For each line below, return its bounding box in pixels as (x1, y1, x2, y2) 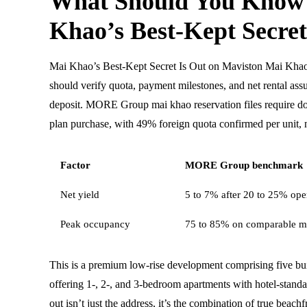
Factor (60, 158, 90, 171)
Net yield (60, 188, 99, 200)
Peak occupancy (60, 218, 130, 230)
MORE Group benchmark (185, 158, 303, 171)
